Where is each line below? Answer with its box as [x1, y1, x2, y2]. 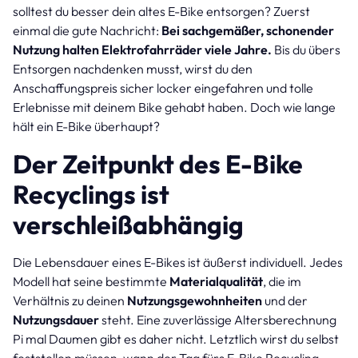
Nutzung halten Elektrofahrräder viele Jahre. [13, 41, 272, 58]
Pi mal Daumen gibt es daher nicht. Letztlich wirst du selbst [13, 330, 339, 347]
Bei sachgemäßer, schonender [161, 22, 334, 38]
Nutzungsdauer [13, 311, 99, 328]
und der [262, 292, 308, 308]
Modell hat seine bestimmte [13, 272, 169, 289]
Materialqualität [169, 272, 263, 289]
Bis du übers [272, 41, 340, 58]
